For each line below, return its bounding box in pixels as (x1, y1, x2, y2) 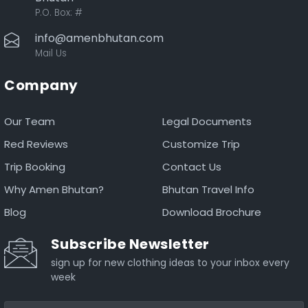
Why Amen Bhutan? (4, 181, 104, 197)
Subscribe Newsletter (50, 234, 210, 254)
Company (4, 75, 78, 95)
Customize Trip (162, 136, 240, 151)
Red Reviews (4, 136, 68, 151)
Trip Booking (4, 159, 65, 174)
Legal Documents (162, 113, 252, 129)
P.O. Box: (35, 5, 75, 19)
